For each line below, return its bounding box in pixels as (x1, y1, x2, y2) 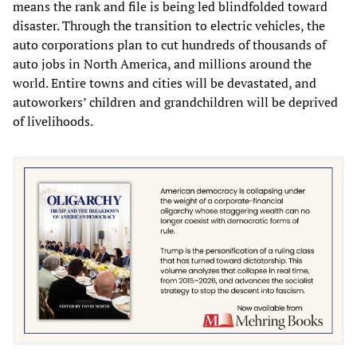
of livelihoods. (13, 112, 93, 130)
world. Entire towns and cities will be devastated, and (13, 73, 316, 92)
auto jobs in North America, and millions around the (13, 54, 312, 73)
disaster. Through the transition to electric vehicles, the (13, 16, 325, 34)
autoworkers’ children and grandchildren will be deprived (13, 92, 338, 111)
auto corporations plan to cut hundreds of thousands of (13, 35, 326, 53)
